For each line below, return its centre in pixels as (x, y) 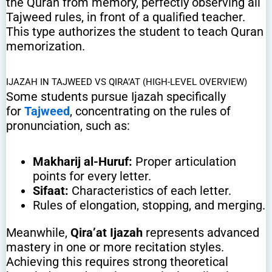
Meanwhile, (38, 233)
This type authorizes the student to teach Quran (135, 31)
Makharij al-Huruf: (82, 161)
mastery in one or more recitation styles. (115, 247)
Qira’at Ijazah (107, 233)
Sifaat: (50, 190)
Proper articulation (184, 161)
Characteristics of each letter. (150, 190)
